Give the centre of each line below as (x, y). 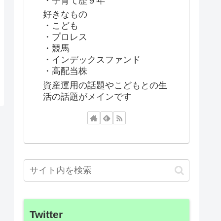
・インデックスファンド (92, 60)
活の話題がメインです (87, 96)
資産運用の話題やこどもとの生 (105, 85)
